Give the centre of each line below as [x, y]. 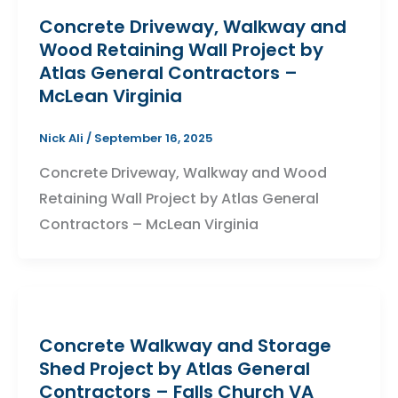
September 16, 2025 [154, 138]
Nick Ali [63, 138]
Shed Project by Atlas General [175, 369]
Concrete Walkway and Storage [185, 346]
